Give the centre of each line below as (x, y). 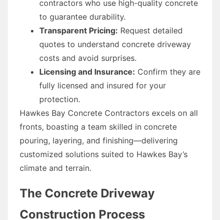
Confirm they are (168, 71)
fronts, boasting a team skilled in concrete (98, 126)
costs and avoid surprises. (88, 58)
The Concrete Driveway (87, 193)
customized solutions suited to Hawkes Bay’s (104, 154)
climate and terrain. (55, 168)
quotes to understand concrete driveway (115, 44)
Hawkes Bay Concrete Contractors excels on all (109, 113)
